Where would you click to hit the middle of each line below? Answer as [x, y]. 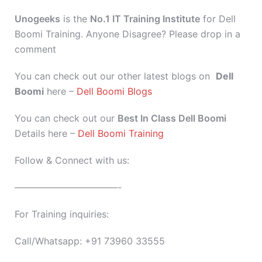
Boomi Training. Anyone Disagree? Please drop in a [127, 34]
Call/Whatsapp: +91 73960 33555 [90, 241]
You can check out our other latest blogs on [115, 76]
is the [75, 19]
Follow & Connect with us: [72, 160]
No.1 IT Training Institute [145, 19]
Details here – [46, 133]
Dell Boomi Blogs [114, 91]
